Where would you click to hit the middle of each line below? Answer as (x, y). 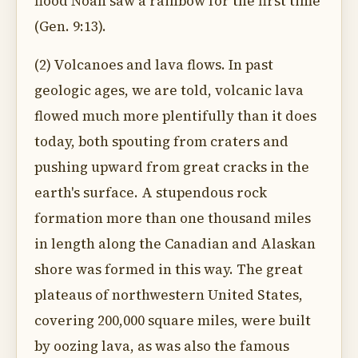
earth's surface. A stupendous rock (151, 193)
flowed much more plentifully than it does (175, 116)
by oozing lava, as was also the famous (162, 346)
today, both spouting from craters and (161, 141)
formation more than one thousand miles (173, 218)
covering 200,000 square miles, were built (173, 320)
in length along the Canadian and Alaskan (175, 244)
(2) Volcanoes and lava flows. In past (154, 65)
